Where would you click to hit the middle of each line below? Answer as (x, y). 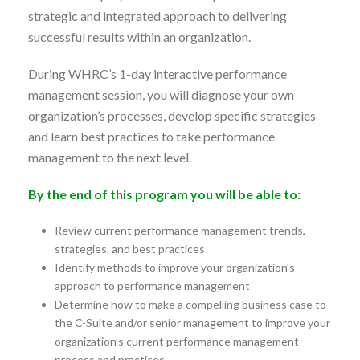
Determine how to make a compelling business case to (190, 304)
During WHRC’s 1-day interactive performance (157, 73)
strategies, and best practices (129, 248)
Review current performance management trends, (180, 230)
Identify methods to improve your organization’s (174, 267)
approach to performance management (152, 285)
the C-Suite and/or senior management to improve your (192, 322)
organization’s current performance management (176, 341)
